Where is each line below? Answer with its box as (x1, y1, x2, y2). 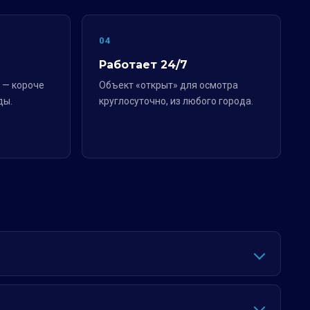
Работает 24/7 (99, 58, 188, 71)
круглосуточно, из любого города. (99, 95, 253, 107)
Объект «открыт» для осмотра (99, 80, 238, 91)
